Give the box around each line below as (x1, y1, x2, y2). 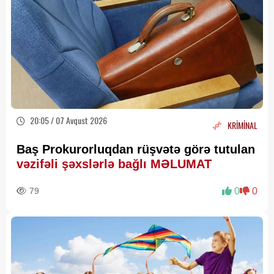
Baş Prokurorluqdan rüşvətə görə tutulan (17, 143, 255, 157)
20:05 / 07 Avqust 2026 (28, 114, 107, 127)
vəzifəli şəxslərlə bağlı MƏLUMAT (17, 157, 215, 171)
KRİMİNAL (228, 118, 257, 131)
